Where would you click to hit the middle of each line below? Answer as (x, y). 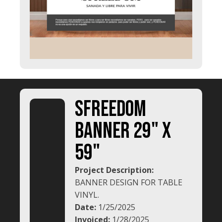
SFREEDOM (111, 110)
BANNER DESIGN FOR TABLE (129, 183)
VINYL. (87, 195)
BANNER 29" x (123, 131)
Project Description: (114, 170)
